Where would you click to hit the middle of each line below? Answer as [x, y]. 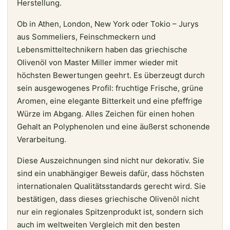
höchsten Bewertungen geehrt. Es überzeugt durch [111, 75]
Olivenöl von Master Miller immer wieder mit [97, 62]
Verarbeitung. [42, 139]
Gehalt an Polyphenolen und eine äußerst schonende [113, 126]
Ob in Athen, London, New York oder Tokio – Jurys [108, 24]
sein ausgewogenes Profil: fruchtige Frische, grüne [110, 88]
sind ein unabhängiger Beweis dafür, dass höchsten [111, 173]
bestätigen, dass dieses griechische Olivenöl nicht [108, 199]
